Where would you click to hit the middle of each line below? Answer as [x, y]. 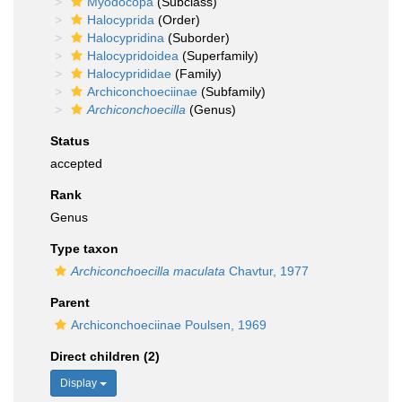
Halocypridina [126, 38]
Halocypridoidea [133, 56]
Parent [70, 302]
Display [80, 383]
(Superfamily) [218, 56]
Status [70, 141]
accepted [76, 163]
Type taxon [84, 249]
